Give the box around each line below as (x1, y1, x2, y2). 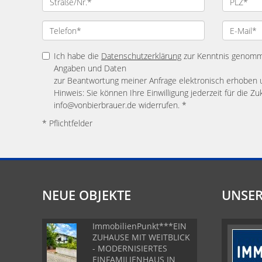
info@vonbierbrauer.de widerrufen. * (54, 99, 187, 111)
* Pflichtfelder (42, 118, 92, 129)
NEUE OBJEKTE (42, 186, 131, 204)
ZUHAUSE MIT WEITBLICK (92, 232, 190, 243)
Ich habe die (54, 50, 101, 61)
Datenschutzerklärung (101, 50, 181, 61)
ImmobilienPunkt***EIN (92, 220, 187, 232)
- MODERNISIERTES (92, 243, 167, 254)
